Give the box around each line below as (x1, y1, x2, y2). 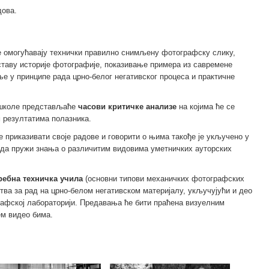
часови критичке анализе (78, 101, 177, 111)
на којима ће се (177, 101, 235, 111)
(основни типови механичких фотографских (83, 174, 244, 183)
